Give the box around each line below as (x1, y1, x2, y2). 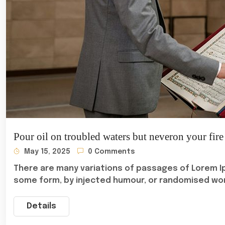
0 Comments (86, 148, 135, 155)
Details (27, 202, 56, 210)
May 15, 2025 (22, 148, 70, 155)
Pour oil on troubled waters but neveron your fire (14, 131, 223, 143)
